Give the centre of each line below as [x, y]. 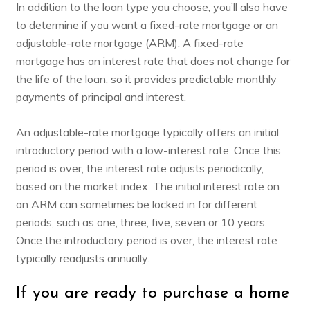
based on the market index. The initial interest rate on [147, 186]
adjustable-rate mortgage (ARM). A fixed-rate [129, 43]
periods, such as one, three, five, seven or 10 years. [141, 222]
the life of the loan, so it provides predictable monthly [146, 79]
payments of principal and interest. [101, 97]
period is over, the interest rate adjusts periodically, [139, 168]
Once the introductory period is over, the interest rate [146, 240]
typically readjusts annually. [82, 258]
